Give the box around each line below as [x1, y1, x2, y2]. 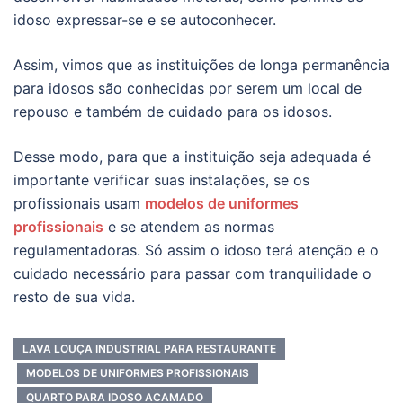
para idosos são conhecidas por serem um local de [13, 79, 362, 98]
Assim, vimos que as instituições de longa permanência [13, 56, 390, 75]
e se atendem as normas [103, 218, 274, 237]
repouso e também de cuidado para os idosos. [13, 103, 332, 121]
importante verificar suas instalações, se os [13, 171, 309, 190]
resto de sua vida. [13, 288, 135, 307]
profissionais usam [13, 194, 145, 213]
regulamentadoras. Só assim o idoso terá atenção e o [13, 241, 379, 260]
